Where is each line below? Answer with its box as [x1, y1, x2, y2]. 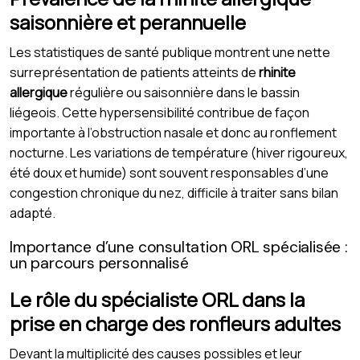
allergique [10, 83, 67, 101]
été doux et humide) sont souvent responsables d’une [10, 163, 329, 182]
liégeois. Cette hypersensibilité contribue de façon [10, 103, 309, 121]
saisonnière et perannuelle [10, 8, 246, 35]
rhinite [259, 63, 296, 81]
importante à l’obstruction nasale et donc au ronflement [10, 123, 337, 141]
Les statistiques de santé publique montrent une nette [10, 43, 330, 61]
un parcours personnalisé [10, 252, 189, 273]
